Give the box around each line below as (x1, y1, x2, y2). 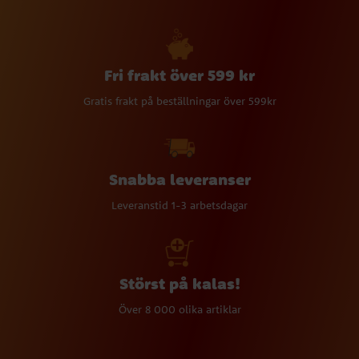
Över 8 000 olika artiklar (118, 301, 241, 317)
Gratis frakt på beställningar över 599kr (83, 93, 276, 108)
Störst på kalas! (119, 272, 240, 293)
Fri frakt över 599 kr (104, 64, 255, 85)
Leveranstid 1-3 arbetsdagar (111, 197, 248, 212)
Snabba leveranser (108, 168, 251, 189)
